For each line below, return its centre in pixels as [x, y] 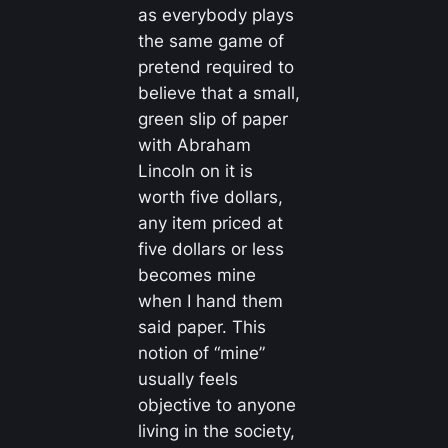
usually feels [187, 379]
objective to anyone [216, 405]
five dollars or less [210, 249]
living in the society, [216, 431]
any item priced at [210, 223]
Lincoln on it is [195, 171]
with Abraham [194, 145]
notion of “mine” [201, 353]
